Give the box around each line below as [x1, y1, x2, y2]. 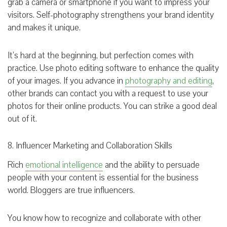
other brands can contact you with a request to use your [8, 87, 208, 99]
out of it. [8, 112, 39, 125]
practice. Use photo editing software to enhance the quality [8, 62, 219, 74]
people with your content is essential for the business [8, 171, 199, 183]
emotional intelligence [25, 159, 103, 171]
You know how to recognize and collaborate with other [8, 212, 201, 224]
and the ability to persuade [103, 159, 200, 171]
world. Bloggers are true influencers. [8, 184, 137, 196]
